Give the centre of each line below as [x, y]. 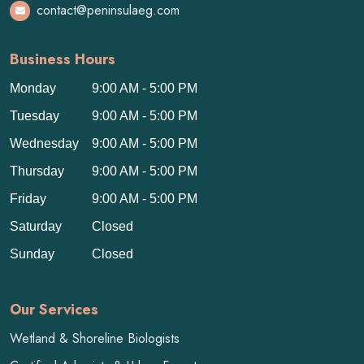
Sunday [32, 253]
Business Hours [63, 59]
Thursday [37, 171]
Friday [28, 198]
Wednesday [44, 143]
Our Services [54, 309]
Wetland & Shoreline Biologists [95, 338]
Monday [33, 88]
